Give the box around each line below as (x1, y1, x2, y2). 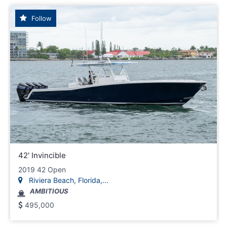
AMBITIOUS (30, 186, 68, 195)
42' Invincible (18, 150, 66, 160)
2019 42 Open (18, 165, 66, 174)
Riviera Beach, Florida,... (27, 175, 108, 184)
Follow (29, 14, 52, 22)
